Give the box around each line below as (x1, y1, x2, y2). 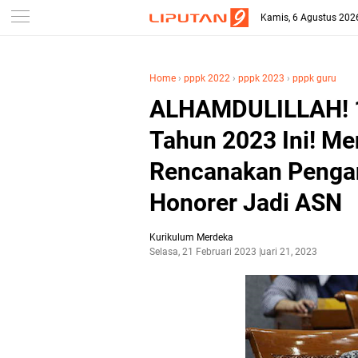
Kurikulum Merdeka (149, 232, 233, 243)
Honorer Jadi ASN (149, 189, 342, 217)
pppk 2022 (184, 73, 230, 84)
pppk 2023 (238, 73, 284, 84)
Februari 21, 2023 (241, 246, 317, 257)
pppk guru (292, 73, 336, 84)
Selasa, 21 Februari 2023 (149, 246, 257, 257)
